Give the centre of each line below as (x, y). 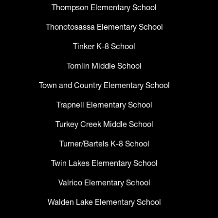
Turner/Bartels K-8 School (104, 144)
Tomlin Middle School (104, 66)
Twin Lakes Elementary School (104, 163)
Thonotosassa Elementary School (104, 27)
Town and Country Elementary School (104, 85)
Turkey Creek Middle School (104, 124)
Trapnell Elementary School (104, 105)
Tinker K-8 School (104, 46)
